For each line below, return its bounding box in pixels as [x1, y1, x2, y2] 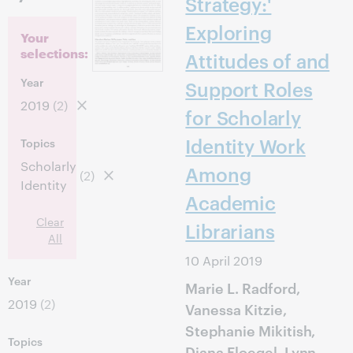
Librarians [185, 218, 275, 243]
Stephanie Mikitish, [185, 320, 316, 340]
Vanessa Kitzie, [185, 299, 287, 318]
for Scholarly [185, 105, 301, 130]
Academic [185, 190, 276, 215]
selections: [20, 43, 88, 61]
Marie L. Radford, [185, 277, 300, 297]
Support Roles [185, 76, 313, 102]
